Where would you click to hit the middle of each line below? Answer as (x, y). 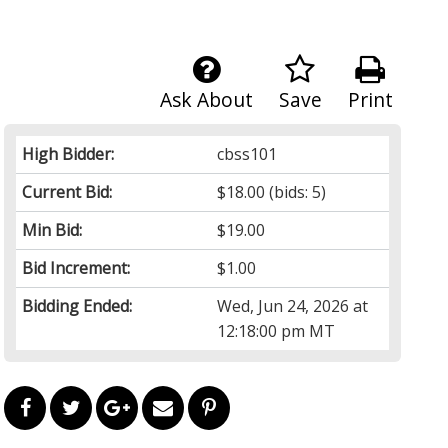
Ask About (206, 99)
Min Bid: (52, 229)
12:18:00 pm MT (276, 330)
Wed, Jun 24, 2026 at (293, 305)
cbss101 (247, 153)
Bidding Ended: (77, 305)
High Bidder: (68, 153)
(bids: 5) (296, 191)
